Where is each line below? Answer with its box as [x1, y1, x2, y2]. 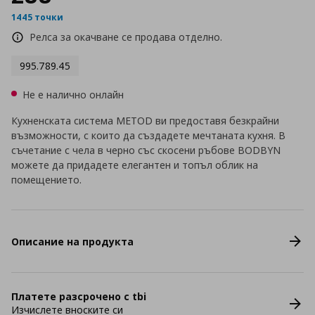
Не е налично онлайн [22, 88, 124, 101]
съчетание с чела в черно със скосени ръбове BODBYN [11, 143, 281, 157]
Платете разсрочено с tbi [11, 290, 146, 303]
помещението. [11, 173, 82, 186]
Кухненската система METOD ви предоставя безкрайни [11, 114, 279, 127]
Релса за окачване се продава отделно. [30, 30, 222, 44]
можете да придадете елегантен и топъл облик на [11, 158, 258, 172]
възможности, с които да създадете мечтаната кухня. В [11, 129, 285, 142]
